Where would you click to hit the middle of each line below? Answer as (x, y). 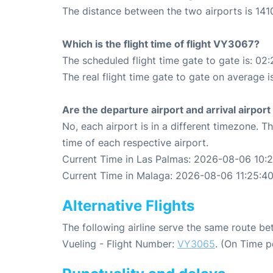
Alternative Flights (128, 206)
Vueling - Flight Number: (120, 244)
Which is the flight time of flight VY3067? (161, 44)
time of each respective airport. (135, 143)
